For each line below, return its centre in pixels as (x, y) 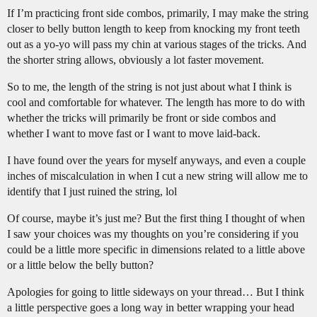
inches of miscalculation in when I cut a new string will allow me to (157, 176)
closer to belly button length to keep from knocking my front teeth (154, 29)
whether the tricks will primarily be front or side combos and (142, 118)
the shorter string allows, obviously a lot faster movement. (136, 60)
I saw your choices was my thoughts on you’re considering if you (153, 234)
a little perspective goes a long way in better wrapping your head (151, 308)
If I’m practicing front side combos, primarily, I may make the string (158, 13)
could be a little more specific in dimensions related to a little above (156, 250)
